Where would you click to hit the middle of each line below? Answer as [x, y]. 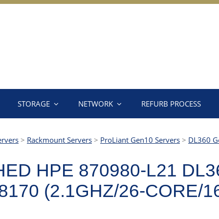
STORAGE [34, 104]
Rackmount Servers [59, 140]
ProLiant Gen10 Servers [140, 140]
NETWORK [96, 104]
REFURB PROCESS [171, 104]
